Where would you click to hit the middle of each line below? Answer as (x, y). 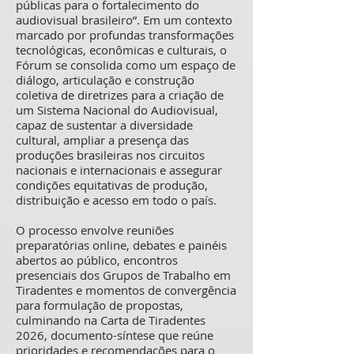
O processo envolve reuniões (95, 230)
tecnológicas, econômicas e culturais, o (121, 50)
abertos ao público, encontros (97, 260)
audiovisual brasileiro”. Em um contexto (124, 20)
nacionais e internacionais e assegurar (119, 170)
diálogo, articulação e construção (105, 80)
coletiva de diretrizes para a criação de (120, 95)
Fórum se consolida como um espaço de (126, 65)
